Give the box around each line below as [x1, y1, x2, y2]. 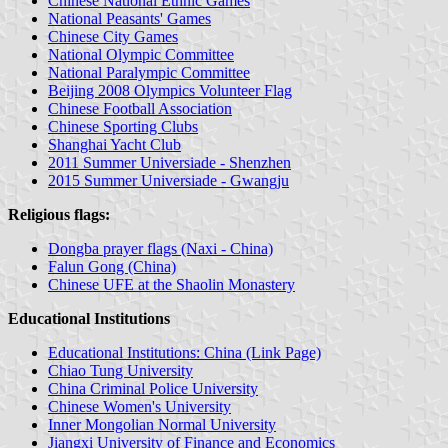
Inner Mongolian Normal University [48, 415, 276, 433]
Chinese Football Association [48, 99, 232, 117]
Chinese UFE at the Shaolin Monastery [48, 275, 295, 293]
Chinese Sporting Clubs [48, 117, 198, 135]
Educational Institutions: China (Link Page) [48, 343, 321, 361]
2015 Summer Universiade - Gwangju [48, 171, 289, 189]
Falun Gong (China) [48, 257, 176, 275]
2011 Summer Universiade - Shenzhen [48, 153, 291, 171]
